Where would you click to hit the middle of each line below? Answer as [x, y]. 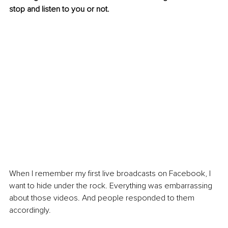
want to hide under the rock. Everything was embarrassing [112, 186]
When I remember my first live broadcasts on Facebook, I [111, 173]
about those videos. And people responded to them [103, 198]
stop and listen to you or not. [60, 9]
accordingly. [31, 210]
